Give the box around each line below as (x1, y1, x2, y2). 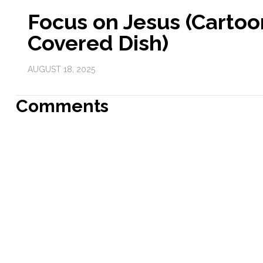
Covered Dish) (27, 31, 168, 56)
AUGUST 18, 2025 (27, 65, 95, 75)
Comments (15, 96, 109, 117)
